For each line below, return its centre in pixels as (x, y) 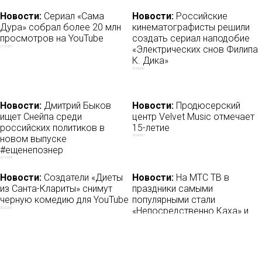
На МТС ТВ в (202, 178)
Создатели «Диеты (82, 178)
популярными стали (174, 200)
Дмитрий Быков (76, 105)
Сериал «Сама (73, 16)
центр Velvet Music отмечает (194, 116)
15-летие (151, 127)
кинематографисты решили (191, 27)
